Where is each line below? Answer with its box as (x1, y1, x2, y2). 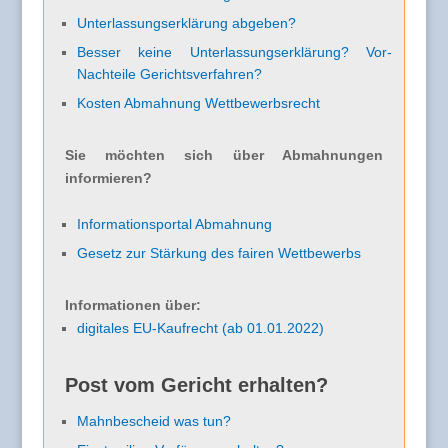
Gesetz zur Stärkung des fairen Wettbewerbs (76, 244, 361, 261)
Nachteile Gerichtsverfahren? (76, 65, 262, 82)
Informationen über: (64, 296, 201, 313)
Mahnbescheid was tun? (76, 412, 231, 429)
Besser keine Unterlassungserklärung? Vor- (76, 43, 393, 60)
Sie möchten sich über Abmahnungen (64, 146, 384, 163)
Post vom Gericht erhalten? (64, 373, 328, 396)
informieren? (64, 169, 152, 186)
